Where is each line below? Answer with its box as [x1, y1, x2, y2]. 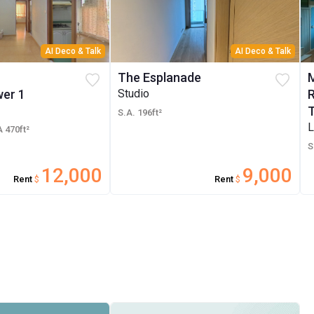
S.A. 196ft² [118, 107, 163, 118]
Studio [118, 87, 150, 101]
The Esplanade [118, 70, 205, 86]
